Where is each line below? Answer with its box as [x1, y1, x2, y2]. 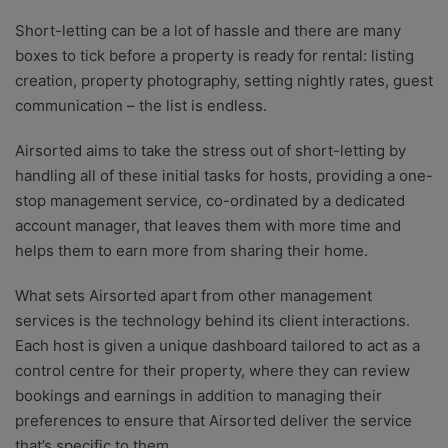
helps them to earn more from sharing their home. [15, 241, 368, 261]
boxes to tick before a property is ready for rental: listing [15, 46, 414, 66]
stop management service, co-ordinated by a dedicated [15, 191, 405, 211]
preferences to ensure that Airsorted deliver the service [15, 411, 412, 431]
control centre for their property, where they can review [15, 361, 410, 381]
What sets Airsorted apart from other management [15, 286, 372, 306]
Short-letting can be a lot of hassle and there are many [15, 21, 401, 41]
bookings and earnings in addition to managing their [15, 386, 382, 406]
